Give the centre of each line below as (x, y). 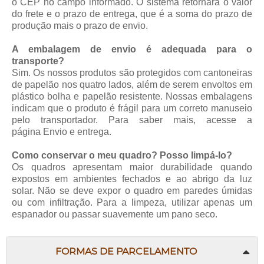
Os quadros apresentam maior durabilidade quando (132, 167)
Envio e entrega (76, 131)
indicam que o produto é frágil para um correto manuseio (132, 108)
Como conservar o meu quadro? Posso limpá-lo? (122, 155)
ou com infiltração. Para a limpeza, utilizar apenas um (132, 202)
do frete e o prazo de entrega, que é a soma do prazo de (132, 14)
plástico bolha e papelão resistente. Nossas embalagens (132, 96)
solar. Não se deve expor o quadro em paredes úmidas (132, 190)
